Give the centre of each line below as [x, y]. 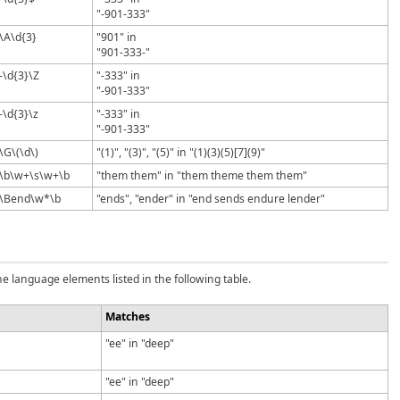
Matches [128, 317]
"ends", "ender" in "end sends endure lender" [211, 199]
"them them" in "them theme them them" [202, 176]
